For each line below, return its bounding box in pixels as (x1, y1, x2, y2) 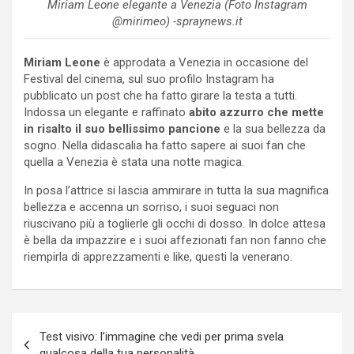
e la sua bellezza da (224, 121, 326, 136)
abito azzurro (189, 104, 264, 119)
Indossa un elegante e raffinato (24, 104, 189, 119)
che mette (267, 104, 324, 119)
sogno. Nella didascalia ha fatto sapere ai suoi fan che (24, 137, 306, 153)
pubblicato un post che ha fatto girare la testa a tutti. (24, 88, 297, 103)
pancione (168, 121, 224, 136)
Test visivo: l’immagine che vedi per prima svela (40, 329, 284, 344)
